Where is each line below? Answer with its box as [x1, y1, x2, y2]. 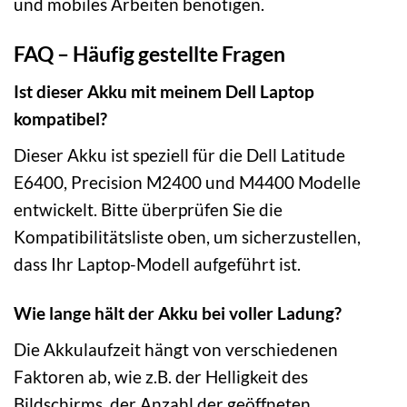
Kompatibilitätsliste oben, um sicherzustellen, [14, 225, 361, 247]
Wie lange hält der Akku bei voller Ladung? [14, 303, 342, 324]
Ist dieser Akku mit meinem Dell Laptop [14, 80, 314, 102]
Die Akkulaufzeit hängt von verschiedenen [14, 339, 338, 361]
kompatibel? [14, 107, 107, 129]
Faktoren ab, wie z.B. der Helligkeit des [14, 366, 308, 388]
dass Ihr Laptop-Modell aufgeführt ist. [14, 253, 301, 274]
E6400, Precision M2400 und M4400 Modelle [14, 171, 361, 193]
